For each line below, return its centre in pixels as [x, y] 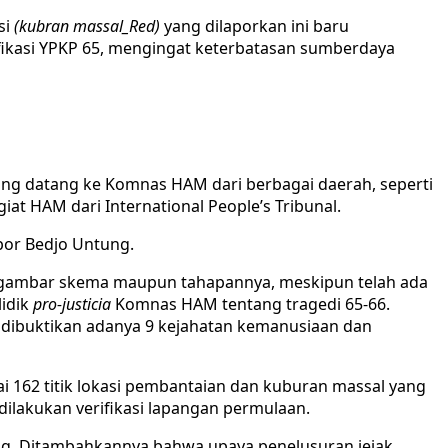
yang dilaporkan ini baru [256, 25]
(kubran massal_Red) [89, 25]
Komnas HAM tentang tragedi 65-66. [252, 303]
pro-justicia [74, 303]
